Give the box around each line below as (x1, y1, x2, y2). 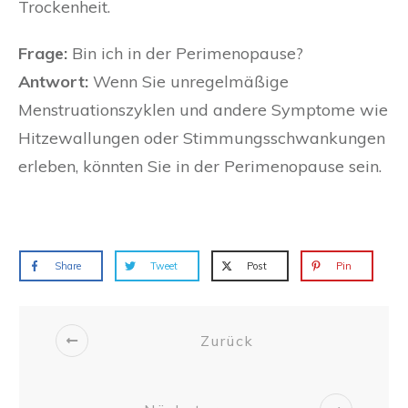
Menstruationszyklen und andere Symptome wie (18, 99, 388, 121)
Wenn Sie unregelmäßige (88, 71, 289, 93)
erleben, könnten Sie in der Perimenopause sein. (18, 156, 382, 178)
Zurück (200, 331, 254, 350)
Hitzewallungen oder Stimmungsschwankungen (18, 127, 385, 149)
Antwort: (18, 71, 88, 93)
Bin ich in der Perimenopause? (67, 43, 303, 65)
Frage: (18, 43, 67, 65)
